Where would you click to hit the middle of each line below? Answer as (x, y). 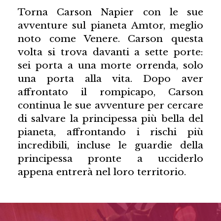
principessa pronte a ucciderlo (110, 159)
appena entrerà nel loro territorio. (102, 172)
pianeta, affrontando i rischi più (110, 132)
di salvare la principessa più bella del (110, 119)
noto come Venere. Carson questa (110, 39)
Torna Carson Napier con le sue (110, 12)
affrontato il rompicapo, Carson (110, 92)
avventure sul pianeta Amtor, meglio (110, 25)
